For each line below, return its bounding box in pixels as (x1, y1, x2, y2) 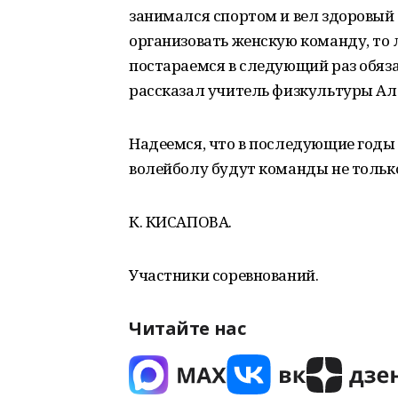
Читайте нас (129, 316, 246, 340)
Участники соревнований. (129, 265, 319, 285)
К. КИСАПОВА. (129, 211, 232, 232)
